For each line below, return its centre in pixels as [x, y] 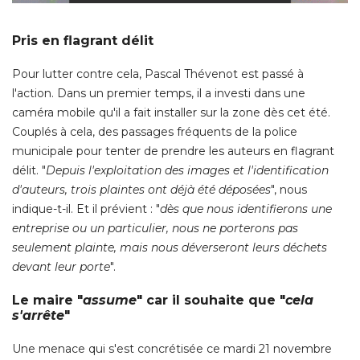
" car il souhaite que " [211, 301]
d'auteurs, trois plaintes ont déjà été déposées [141, 190]
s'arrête [38, 316]
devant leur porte [61, 267]
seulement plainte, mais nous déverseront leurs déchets [170, 248]
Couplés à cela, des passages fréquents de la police [155, 132]
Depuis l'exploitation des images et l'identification [187, 171]
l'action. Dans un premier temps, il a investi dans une [159, 94]
